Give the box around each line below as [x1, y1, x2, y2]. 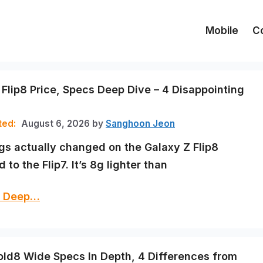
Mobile [205, 25, 238, 36]
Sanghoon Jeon [106, 118, 175, 129]
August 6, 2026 [21, 118, 90, 129]
